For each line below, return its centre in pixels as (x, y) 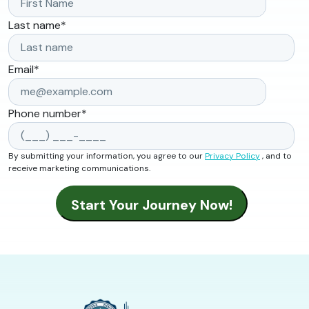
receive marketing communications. (79, 168)
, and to (276, 156)
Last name (34, 25)
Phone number (45, 113)
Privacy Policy (232, 156)
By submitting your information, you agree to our (107, 156)
